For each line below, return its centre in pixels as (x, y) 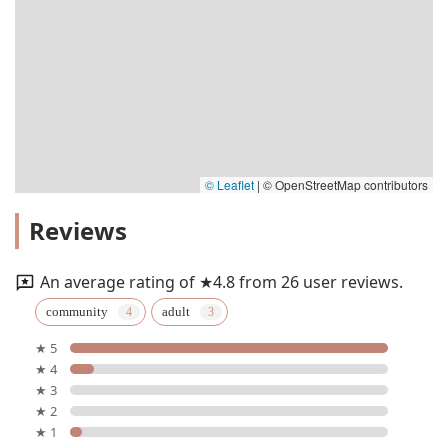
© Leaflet (229, 184)
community (77, 312)
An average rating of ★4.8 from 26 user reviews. (221, 281)
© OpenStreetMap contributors (344, 184)
